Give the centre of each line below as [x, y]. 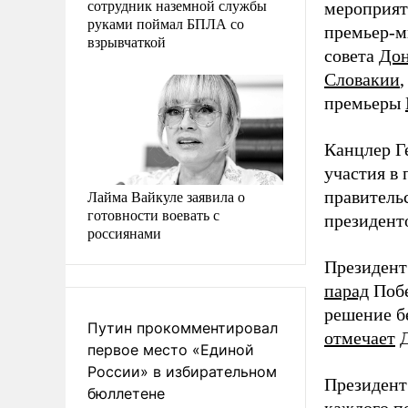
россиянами [124, 232]
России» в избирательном [182, 371]
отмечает [360, 338]
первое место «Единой [171, 349]
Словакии [362, 79]
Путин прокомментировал [183, 327]
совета [352, 56]
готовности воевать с [153, 214]
